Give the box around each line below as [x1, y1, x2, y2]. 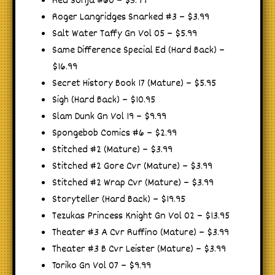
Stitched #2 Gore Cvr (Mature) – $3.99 [52, 158, 212, 174]
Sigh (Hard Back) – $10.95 [52, 92, 155, 108]
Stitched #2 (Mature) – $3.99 [52, 142, 172, 158]
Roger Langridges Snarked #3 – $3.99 [52, 9, 209, 25]
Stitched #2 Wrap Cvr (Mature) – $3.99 [52, 175, 214, 191]
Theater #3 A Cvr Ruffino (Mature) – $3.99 [52, 225, 229, 241]
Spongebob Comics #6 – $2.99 [52, 125, 177, 141]
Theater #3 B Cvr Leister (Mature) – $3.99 [52, 241, 226, 257]
